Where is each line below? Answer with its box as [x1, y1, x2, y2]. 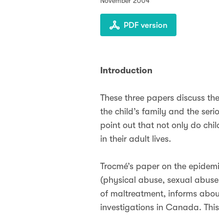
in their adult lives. [100, 134, 171, 144]
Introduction [100, 66, 153, 75]
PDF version [124, 21, 168, 30]
